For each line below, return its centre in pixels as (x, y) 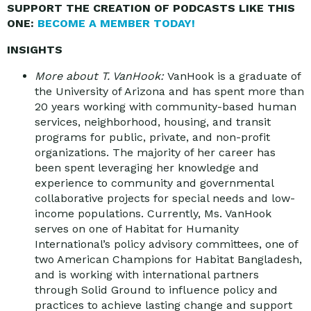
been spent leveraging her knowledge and (147, 167)
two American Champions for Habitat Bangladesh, (168, 259)
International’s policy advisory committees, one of (166, 244)
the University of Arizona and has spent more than (169, 91)
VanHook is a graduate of (234, 76)
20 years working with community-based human (166, 106)
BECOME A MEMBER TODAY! (116, 23)
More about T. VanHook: (101, 76)
